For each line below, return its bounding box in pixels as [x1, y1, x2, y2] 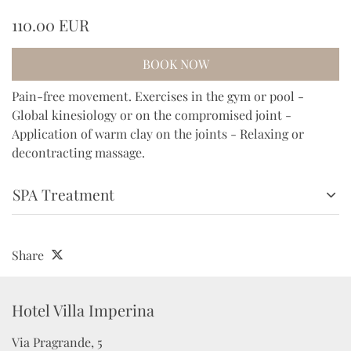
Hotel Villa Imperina [12, 299, 158, 321]
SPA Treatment [13, 184, 114, 205]
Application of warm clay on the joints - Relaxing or [12, 125, 304, 143]
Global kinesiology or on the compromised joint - [12, 107, 291, 124]
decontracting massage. [12, 144, 145, 161]
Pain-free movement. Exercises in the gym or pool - [12, 88, 304, 105]
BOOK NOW [142, 56, 209, 73]
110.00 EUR [12, 14, 89, 36]
